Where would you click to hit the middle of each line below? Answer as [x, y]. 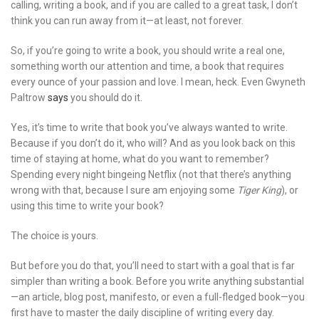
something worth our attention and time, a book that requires [147, 66]
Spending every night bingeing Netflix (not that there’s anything [151, 174]
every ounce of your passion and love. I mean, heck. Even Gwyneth [158, 82]
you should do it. [105, 97]
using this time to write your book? [87, 205]
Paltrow [29, 97]
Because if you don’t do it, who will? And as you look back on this [153, 143]
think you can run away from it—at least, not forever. [127, 20]
